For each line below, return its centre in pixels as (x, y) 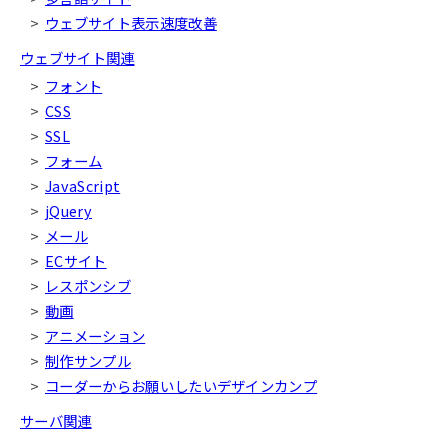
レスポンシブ (88, 285)
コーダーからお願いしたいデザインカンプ (181, 385)
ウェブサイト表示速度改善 (131, 22)
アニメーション (95, 335)
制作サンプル (88, 360)
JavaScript (83, 185)
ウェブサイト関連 (77, 57)
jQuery (68, 210)
